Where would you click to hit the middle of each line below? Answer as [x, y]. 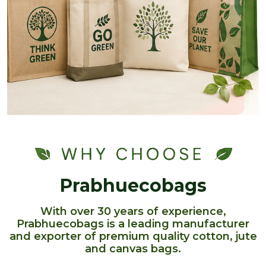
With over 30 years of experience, [133, 211]
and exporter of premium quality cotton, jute [133, 236]
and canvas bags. [133, 248]
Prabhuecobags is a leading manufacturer [133, 224]
